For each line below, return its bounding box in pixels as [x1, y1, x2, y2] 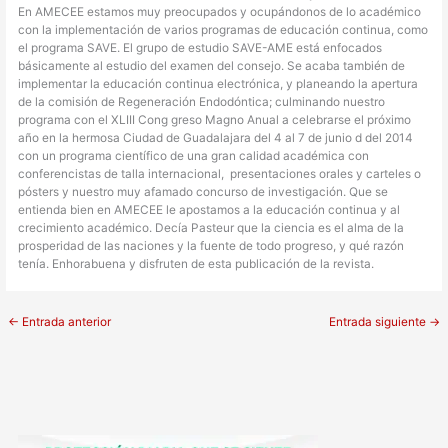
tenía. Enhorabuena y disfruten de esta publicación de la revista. [18, 256, 375, 271]
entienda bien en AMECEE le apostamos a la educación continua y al [18, 202, 401, 217]
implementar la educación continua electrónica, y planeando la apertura [18, 76, 419, 91]
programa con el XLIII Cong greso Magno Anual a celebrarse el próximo [18, 112, 412, 127]
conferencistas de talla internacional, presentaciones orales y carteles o [18, 166, 422, 181]
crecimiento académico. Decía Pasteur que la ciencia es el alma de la [18, 220, 405, 235]
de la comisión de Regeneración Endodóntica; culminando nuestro [18, 94, 386, 109]
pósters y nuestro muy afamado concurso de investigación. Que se [18, 184, 389, 199]
